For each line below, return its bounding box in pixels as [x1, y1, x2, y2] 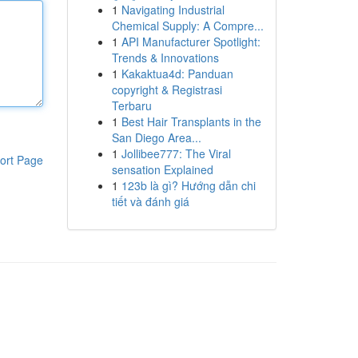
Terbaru [111, 97, 152, 113]
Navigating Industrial [121, 2, 225, 18]
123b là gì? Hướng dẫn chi [121, 177, 256, 193]
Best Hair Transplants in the [121, 113, 261, 129]
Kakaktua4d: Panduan [121, 66, 233, 82]
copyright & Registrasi [111, 82, 222, 97]
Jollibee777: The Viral [121, 145, 231, 161]
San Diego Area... [111, 129, 201, 145]
